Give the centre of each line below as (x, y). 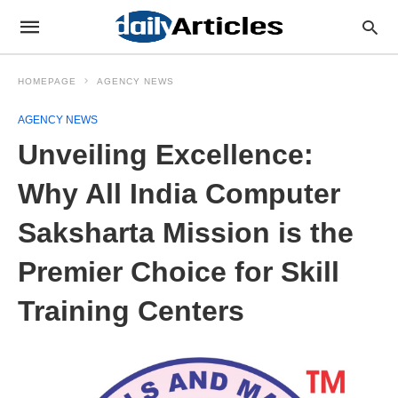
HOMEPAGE (47, 81)
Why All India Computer (179, 194)
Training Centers (131, 311)
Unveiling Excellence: (166, 155)
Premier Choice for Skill (179, 272)
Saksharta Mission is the (186, 233)
